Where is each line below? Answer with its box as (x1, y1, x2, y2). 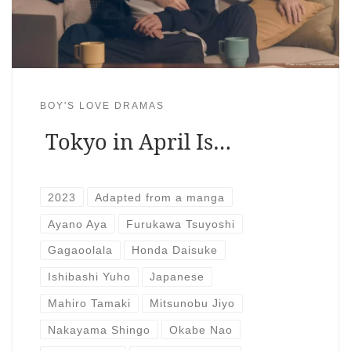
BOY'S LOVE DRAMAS (39, 100, 165, 112)
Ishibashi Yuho (47, 270, 131, 284)
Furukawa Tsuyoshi (126, 217, 236, 230)
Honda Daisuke (132, 244, 219, 257)
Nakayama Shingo (47, 323, 150, 336)
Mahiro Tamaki (47, 296, 131, 309)
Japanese (150, 270, 205, 284)
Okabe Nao (169, 323, 233, 336)
